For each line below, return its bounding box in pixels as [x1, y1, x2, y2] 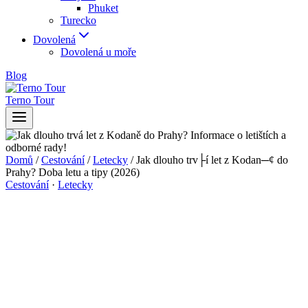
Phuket [88, 2, 118, 14]
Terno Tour [5, 94, 54, 106]
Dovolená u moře [60, 46, 136, 58]
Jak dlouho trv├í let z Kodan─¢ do [136, 154, 288, 166]
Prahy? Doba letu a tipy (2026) [5, 166, 140, 178]
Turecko [60, 14, 96, 26]
